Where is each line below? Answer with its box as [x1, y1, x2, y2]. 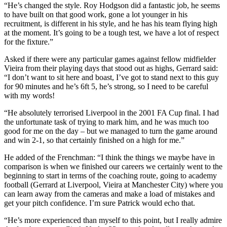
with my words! [4, 91, 55, 100]
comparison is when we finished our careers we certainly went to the [4, 162, 222, 171]
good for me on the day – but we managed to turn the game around [4, 126, 217, 135]
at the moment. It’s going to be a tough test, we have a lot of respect [4, 28, 219, 37]
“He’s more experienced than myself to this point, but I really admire [4, 215, 222, 224]
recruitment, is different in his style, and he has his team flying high [4, 19, 217, 28]
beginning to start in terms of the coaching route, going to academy [4, 171, 217, 180]
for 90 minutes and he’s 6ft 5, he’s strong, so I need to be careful [4, 82, 208, 91]
